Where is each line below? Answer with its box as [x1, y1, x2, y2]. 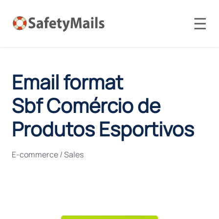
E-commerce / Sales [12, 149, 84, 160]
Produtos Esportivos [12, 115, 194, 142]
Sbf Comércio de [12, 92, 160, 119]
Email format [12, 68, 123, 95]
